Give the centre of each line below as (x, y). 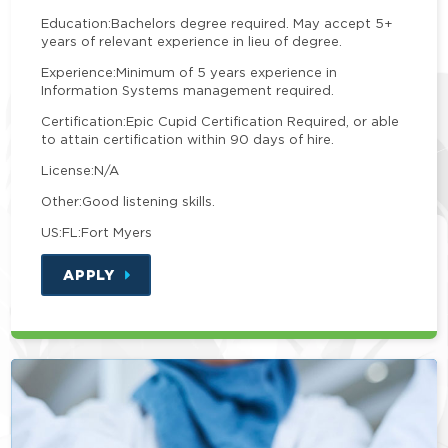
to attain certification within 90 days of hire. (188, 139)
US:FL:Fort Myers (97, 232)
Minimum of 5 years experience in (227, 72)
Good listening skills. (149, 201)
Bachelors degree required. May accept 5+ (252, 23)
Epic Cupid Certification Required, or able (263, 121)
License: (68, 170)
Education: (76, 23)
